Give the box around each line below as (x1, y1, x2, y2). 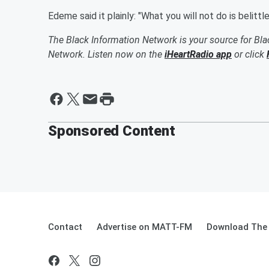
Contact (48, 221, 82, 232)
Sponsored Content (48, 122, 175, 139)
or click (232, 48, 267, 60)
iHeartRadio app (165, 48, 232, 60)
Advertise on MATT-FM (97, 221, 192, 232)
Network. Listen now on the (48, 48, 165, 60)
